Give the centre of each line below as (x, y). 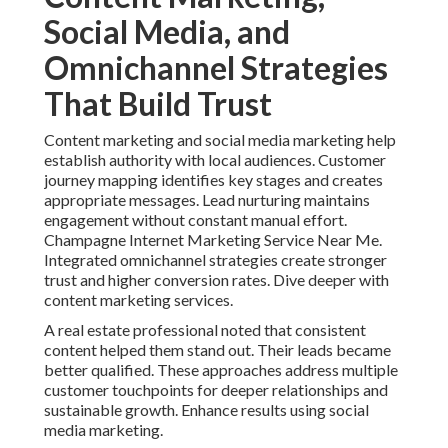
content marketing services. (138, 300)
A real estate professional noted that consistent (205, 330)
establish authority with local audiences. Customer (215, 160)
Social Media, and (167, 32)
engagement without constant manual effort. (195, 220)
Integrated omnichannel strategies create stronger (215, 260)
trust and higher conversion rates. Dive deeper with (216, 280)
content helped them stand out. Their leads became (217, 350)
